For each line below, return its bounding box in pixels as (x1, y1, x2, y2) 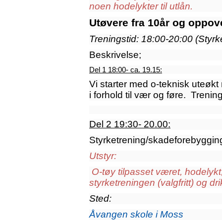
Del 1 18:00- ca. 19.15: (89, 65, 162, 74)
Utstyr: (89, 151, 116, 162)
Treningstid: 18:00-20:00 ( (89, 34, 198, 45)
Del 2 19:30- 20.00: (89, 119, 170, 130)
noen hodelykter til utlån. (89, 1, 193, 12)
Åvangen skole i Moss (89, 209, 183, 220)
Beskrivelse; (89, 50, 141, 60)
